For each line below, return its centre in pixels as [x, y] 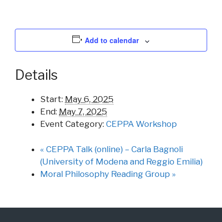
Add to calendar [112, 40]
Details [36, 75]
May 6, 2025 [89, 99]
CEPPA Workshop [141, 124]
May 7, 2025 [83, 112]
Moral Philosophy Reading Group [106, 174]
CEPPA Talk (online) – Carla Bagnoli [113, 149]
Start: [52, 99]
